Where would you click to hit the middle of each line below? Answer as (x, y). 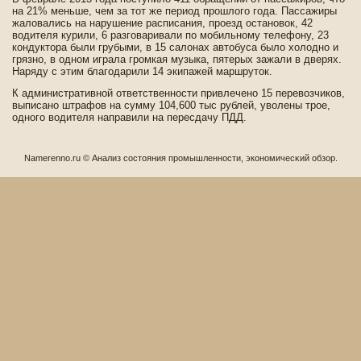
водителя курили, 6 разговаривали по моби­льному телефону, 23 (170, 35)
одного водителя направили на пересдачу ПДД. (129, 117)
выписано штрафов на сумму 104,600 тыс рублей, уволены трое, (171, 105)
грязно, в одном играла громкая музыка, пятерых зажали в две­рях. (177, 59)
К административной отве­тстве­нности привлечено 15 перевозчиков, (178, 93)
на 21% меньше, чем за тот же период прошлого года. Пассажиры (174, 11)
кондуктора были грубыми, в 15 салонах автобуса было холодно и (175, 47)
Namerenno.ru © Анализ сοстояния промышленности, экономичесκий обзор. (180, 158)
